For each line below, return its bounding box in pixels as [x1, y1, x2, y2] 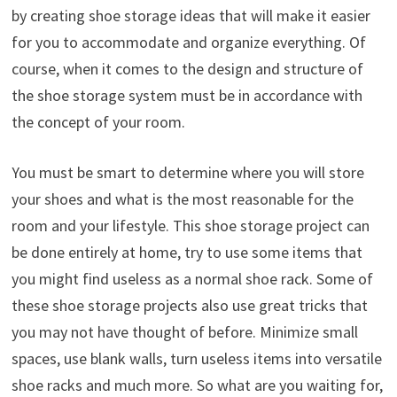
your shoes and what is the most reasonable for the [11, 189, 354, 210]
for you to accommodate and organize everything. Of [11, 32, 366, 53]
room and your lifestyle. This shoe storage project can [11, 215, 370, 237]
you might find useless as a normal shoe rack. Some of [11, 269, 373, 290]
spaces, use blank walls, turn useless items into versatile [11, 348, 382, 370]
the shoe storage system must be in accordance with [11, 85, 362, 106]
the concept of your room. [11, 112, 185, 133]
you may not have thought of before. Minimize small [11, 322, 358, 343]
